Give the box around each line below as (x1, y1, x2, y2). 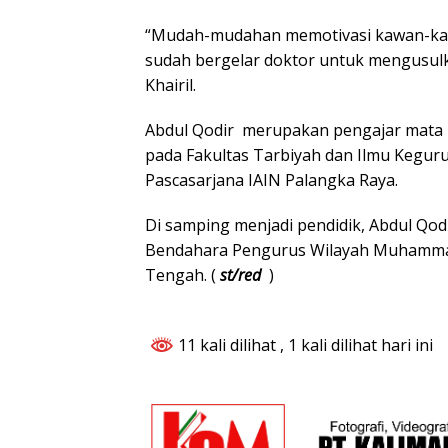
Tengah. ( (145, 263, 220, 286)
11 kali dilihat (174, 333, 280, 356)
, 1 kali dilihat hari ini (280, 333, 433, 356)
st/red (220, 263, 265, 286)
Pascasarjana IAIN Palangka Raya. (145, 168, 398, 191)
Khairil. (145, 73, 196, 96)
